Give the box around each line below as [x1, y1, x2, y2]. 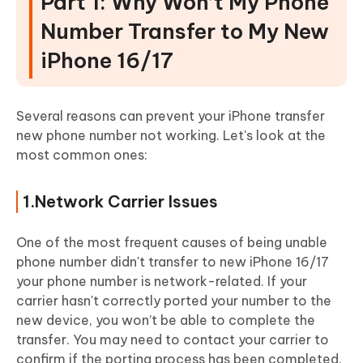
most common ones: [16, 147, 147, 164]
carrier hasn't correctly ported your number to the [16, 293, 331, 310]
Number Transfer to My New [41, 18, 329, 45]
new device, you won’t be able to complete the [16, 312, 315, 329]
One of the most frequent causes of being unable [16, 234, 327, 251]
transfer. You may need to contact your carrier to [16, 331, 329, 348]
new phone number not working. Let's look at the [16, 127, 326, 144]
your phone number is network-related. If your [16, 273, 307, 290]
